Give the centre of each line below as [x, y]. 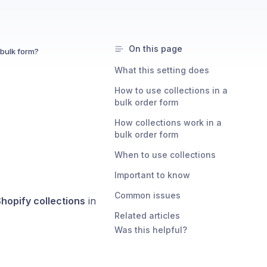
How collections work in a [168, 122]
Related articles [147, 215]
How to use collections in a [171, 90]
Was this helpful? [151, 230]
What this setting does [162, 70]
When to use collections [165, 155]
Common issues [148, 195]
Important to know [152, 175]
